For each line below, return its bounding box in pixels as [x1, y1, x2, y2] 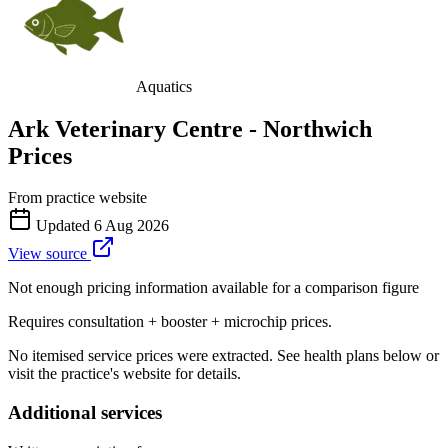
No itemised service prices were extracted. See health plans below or [8, 347, 439, 365]
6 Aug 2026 [94, 217, 169, 235]
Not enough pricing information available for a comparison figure [8, 279, 419, 297]
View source [8, 245, 91, 263]
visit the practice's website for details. [8, 365, 241, 383]
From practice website [8, 189, 147, 207]
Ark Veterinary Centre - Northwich [8, 115, 372, 142]
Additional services [8, 402, 162, 424]
